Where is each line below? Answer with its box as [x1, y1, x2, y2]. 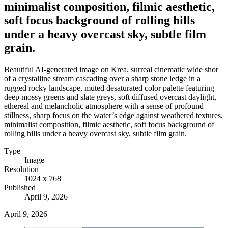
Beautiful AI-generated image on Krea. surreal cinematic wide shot [4, 65, 218, 74]
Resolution [4, 164, 39, 174]
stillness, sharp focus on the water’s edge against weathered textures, [4, 110, 223, 120]
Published [4, 183, 36, 192]
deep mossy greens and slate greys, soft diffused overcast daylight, [4, 92, 216, 101]
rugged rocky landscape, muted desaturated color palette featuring [4, 83, 214, 92]
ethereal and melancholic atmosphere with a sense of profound [4, 101, 204, 110]
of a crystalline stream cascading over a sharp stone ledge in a [4, 74, 201, 83]
